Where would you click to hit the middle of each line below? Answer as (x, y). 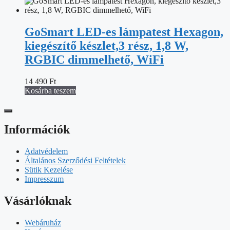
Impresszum (44, 179)
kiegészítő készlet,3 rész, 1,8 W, (107, 45)
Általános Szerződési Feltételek (75, 161)
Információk (37, 130)
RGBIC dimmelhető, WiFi (94, 59)
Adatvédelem (46, 151)
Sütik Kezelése (49, 170)
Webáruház (43, 223)
